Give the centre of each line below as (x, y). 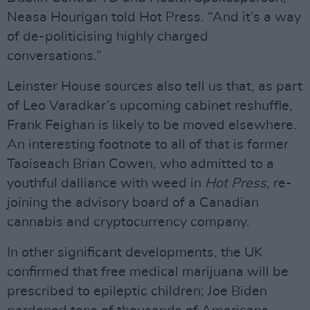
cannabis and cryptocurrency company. (128, 222)
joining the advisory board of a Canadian (133, 203)
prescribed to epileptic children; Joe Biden (137, 291)
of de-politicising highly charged (108, 37)
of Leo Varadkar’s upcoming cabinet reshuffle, (150, 106)
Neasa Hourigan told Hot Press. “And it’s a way (154, 17)
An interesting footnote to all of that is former (148, 145)
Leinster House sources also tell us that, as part (155, 86)
